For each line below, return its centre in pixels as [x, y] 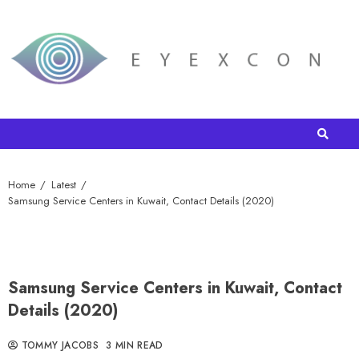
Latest [64, 185]
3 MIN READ [135, 346]
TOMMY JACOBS [58, 346]
